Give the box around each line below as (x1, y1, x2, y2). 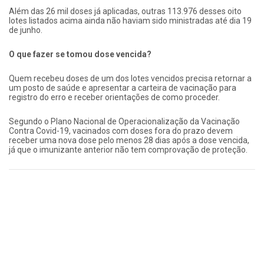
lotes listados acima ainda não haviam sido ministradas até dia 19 (9, 15, 252, 25)
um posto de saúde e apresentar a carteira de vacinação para (9, 82, 236, 93)
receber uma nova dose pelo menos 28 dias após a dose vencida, (9, 135, 249, 145)
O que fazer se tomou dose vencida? (9, 49, 151, 59)
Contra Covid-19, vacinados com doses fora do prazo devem (9, 126, 233, 136)
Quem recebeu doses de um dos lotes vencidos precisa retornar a (9, 73, 252, 83)
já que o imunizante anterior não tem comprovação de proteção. (9, 144, 247, 154)
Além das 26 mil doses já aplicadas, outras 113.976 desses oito (9, 6, 242, 16)
